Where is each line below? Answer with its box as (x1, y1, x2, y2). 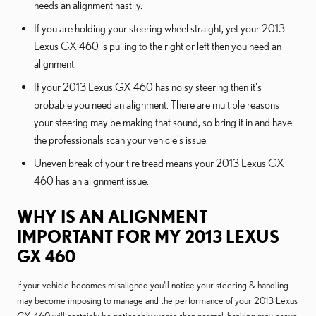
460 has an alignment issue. (34, 174, 149, 187)
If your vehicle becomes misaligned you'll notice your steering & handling (17, 279, 288, 291)
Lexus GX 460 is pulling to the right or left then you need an (34, 39, 281, 52)
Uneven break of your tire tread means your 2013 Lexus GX (34, 157, 284, 169)
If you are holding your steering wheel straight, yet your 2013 (34, 22, 285, 35)
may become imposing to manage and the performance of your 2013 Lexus (17, 295, 298, 306)
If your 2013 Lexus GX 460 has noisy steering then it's (34, 80, 262, 93)
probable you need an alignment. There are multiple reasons (34, 98, 279, 111)
